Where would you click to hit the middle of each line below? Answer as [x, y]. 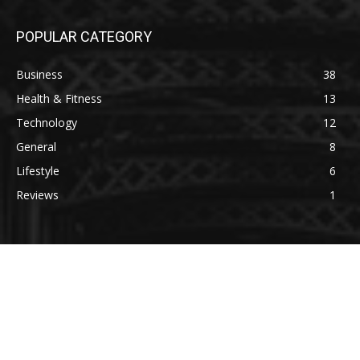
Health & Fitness [59, 99]
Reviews [37, 195]
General [36, 147]
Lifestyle [38, 171]
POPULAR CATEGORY [84, 37]
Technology [47, 123]
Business [39, 75]
